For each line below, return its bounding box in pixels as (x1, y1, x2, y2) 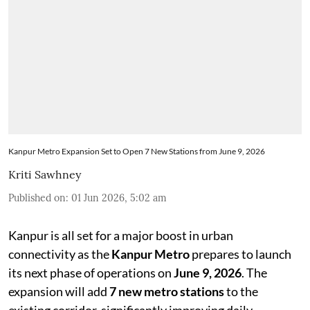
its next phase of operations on (8, 264, 174, 280)
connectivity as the (8, 246, 111, 262)
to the (224, 283, 258, 299)
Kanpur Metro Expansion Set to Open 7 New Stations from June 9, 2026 (8, 145, 265, 156)
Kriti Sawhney (8, 167, 81, 181)
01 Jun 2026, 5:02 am (71, 191, 167, 204)
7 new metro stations (109, 283, 224, 299)
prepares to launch (190, 246, 291, 262)
